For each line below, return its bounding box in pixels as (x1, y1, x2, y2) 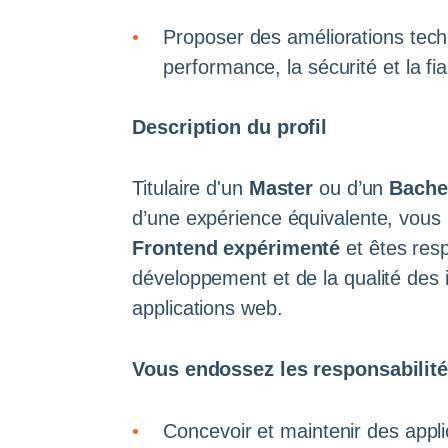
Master (248, 177, 314, 200)
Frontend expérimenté (132, 237, 341, 260)
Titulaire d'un (132, 177, 249, 200)
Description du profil (132, 115, 328, 138)
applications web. (132, 297, 283, 320)
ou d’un (313, 177, 390, 200)
